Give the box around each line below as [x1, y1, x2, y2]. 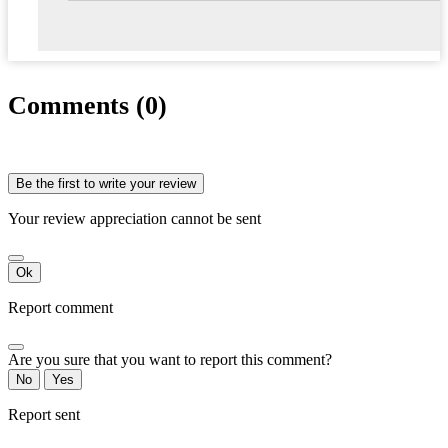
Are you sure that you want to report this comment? [8, 350, 332, 368]
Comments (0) [8, 91, 167, 121]
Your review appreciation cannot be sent [8, 209, 261, 227]
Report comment [8, 298, 113, 316]
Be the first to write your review [16, 175, 196, 191]
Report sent [8, 405, 80, 423]
